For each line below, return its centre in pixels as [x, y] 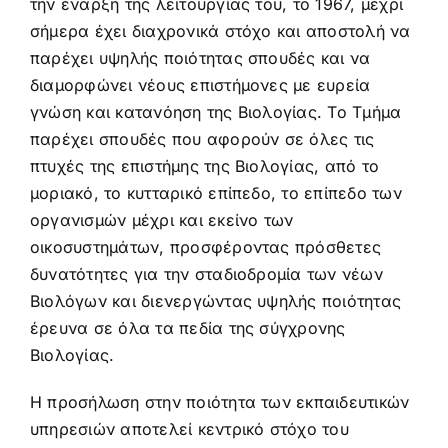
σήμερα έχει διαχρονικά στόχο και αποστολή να [220, 31]
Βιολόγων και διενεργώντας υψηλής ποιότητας [215, 301]
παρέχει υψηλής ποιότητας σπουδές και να [200, 58]
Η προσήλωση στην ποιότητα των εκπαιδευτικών [219, 402]
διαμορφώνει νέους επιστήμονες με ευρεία [200, 85]
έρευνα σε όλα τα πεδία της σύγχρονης [187, 328]
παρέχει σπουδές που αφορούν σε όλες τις [202, 139]
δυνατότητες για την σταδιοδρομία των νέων [206, 274]
